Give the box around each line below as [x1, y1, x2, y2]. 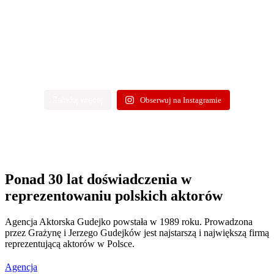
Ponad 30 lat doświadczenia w [5, 171, 191, 188]
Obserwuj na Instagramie [139, 95, 221, 105]
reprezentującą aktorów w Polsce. [5, 238, 135, 249]
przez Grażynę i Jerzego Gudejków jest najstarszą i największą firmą [5, 227, 269, 238]
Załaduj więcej [53, 95, 103, 105]
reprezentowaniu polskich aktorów [5, 188, 223, 204]
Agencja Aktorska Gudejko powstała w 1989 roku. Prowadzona [5, 216, 253, 227]
